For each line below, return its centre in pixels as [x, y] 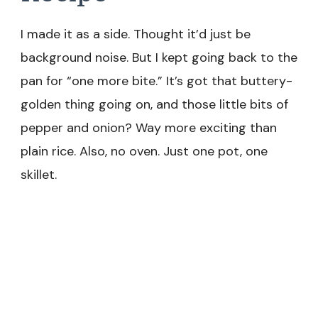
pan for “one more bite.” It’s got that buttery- [157, 81]
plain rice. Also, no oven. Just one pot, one [144, 151]
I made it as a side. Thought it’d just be [136, 34]
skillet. [39, 174]
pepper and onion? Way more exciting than [149, 127]
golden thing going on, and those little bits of [154, 104]
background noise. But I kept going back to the [159, 57]
